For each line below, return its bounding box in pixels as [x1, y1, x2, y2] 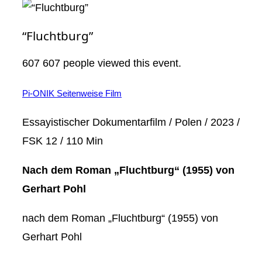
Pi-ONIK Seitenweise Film [22, 88, 122, 98]
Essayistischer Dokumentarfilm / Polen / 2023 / [22, 115, 240, 128]
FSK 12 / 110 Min [22, 134, 103, 147]
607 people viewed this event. [43, 57, 181, 70]
